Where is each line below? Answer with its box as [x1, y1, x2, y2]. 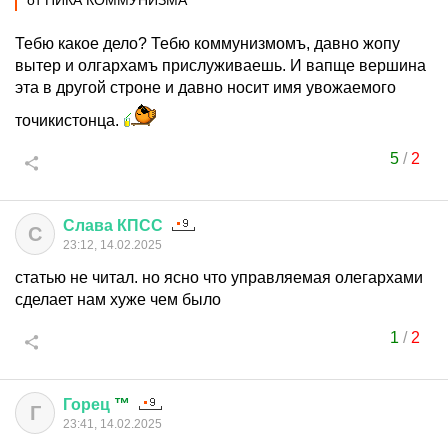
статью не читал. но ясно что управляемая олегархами [15, 269, 423, 286]
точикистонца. [15, 112, 123, 129]
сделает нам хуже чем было [15, 291, 221, 308]
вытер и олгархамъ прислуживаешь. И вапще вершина [15, 57, 426, 74]
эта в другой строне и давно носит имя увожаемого [15, 79, 396, 96]
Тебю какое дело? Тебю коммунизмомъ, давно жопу [15, 35, 400, 52]
